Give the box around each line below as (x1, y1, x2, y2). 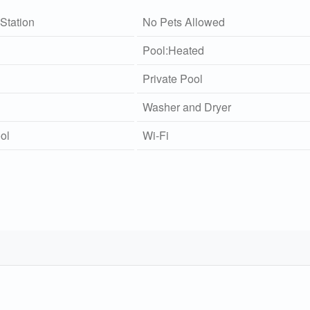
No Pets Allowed (143, 13, 226, 30)
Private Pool (143, 70, 203, 86)
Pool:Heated (143, 42, 205, 58)
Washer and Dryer (143, 98, 232, 115)
